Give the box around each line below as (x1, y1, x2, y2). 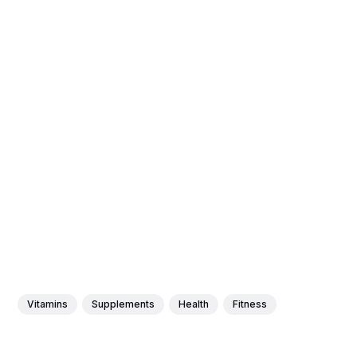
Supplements (92, 297, 155, 310)
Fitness (233, 297, 268, 310)
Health (178, 297, 210, 310)
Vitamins (27, 297, 69, 310)
